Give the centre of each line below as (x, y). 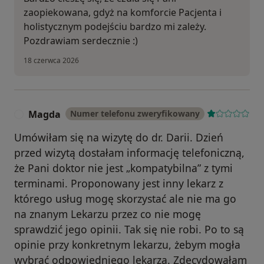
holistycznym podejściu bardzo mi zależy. (115, 26)
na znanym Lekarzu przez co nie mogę (108, 214)
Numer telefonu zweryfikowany (135, 114)
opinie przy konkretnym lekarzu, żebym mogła (127, 245)
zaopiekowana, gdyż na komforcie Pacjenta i (123, 12)
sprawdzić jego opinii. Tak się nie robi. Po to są (129, 230)
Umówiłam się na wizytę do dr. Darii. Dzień (119, 138)
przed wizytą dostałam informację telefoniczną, (129, 153)
